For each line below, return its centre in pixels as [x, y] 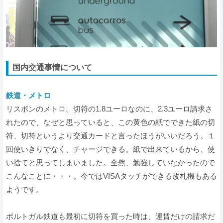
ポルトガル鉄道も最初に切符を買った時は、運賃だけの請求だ [111, 216]
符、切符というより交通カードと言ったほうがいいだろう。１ [111, 135]
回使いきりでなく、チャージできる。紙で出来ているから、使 [111, 149]
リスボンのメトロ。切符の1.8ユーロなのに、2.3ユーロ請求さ [109, 109]
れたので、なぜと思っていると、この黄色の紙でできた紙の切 [111, 122]
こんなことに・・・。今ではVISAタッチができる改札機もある [111, 176]
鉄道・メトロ [28, 95]
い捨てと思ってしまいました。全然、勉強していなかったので [111, 162]
